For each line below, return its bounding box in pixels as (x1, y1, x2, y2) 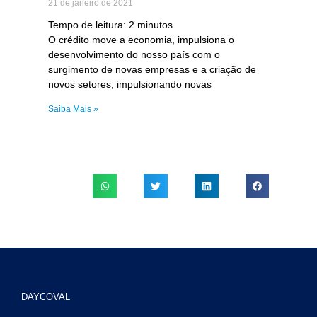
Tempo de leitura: (47, 19, 129, 31)
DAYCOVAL (21, 291, 70, 302)
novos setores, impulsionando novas (47, 79, 212, 91)
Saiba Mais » (47, 104, 98, 115)
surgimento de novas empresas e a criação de (47, 64, 256, 76)
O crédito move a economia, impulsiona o (47, 34, 234, 46)
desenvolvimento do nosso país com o (47, 49, 220, 61)
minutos (137, 19, 173, 31)
